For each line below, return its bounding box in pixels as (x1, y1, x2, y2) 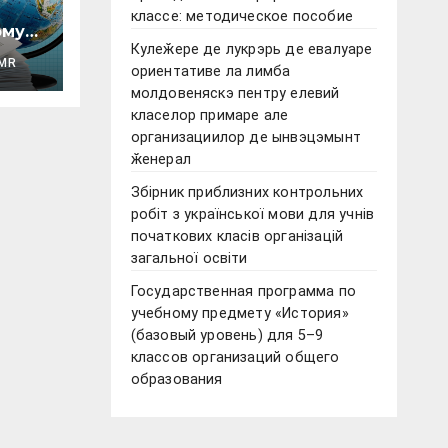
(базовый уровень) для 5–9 (130, 327, 324, 345)
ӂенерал (130, 151, 191, 169)
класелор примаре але (130, 107, 289, 125)
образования (130, 371, 223, 389)
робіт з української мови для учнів (130, 206, 375, 224)
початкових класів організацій (130, 228, 344, 246)
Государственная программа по (130, 283, 357, 301)
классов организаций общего (130, 349, 340, 367)
